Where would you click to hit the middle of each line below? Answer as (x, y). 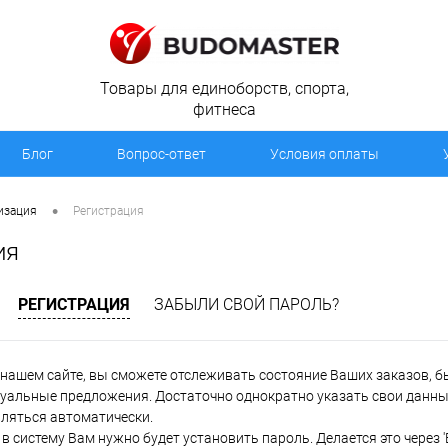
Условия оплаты (324, 154)
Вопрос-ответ (161, 154)
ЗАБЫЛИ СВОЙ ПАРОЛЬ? (246, 305)
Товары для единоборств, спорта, (224, 89)
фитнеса (224, 110)
